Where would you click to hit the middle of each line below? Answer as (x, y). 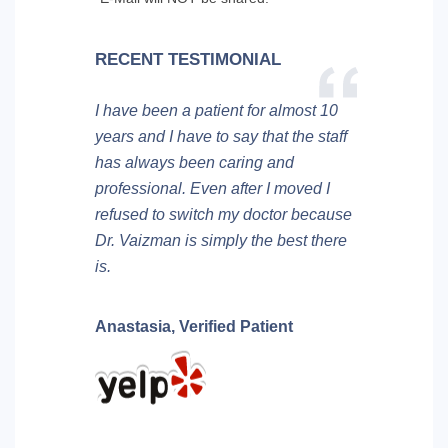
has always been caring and (194, 162)
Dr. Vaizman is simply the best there (221, 240)
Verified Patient (234, 326)
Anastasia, (135, 326)
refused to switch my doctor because (223, 214)
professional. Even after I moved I (212, 188)
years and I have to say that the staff (221, 136)
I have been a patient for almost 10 (216, 110)
